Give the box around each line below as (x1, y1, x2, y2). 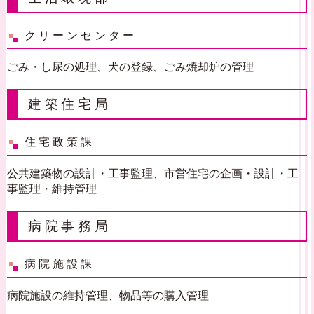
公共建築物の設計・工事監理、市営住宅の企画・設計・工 (7, 166, 299, 181)
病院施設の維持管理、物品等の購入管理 (7, 288, 209, 303)
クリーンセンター (25, 29, 137, 42)
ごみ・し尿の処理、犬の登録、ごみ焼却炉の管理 (7, 60, 254, 74)
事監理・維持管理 (7, 182, 97, 196)
